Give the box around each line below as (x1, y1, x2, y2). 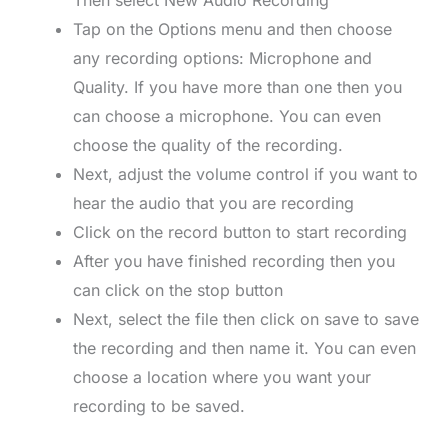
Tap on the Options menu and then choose (72, 19, 392, 40)
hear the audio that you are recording (72, 193, 354, 214)
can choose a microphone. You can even (72, 106, 381, 127)
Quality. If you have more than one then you (72, 77, 402, 98)
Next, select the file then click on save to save (72, 309, 419, 330)
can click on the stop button (72, 280, 283, 301)
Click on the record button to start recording (72, 222, 407, 243)
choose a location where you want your (72, 367, 371, 388)
